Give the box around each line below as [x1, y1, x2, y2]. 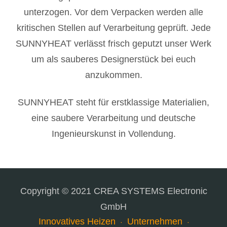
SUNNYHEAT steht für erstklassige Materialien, [18, 97, 209, 107]
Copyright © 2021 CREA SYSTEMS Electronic [20, 186, 207, 197]
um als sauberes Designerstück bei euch [31, 54, 196, 65]
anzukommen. [85, 70, 142, 81]
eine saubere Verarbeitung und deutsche [31, 112, 196, 123]
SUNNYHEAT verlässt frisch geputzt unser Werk [16, 39, 211, 49]
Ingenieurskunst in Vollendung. [51, 128, 176, 139]
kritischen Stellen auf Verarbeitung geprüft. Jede [16, 23, 211, 33]
